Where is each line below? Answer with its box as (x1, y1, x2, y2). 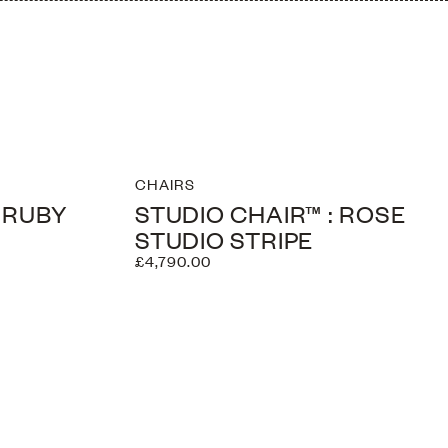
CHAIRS (135, 173, 195, 195)
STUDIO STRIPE (135, 223, 314, 254)
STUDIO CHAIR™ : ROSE (135, 197, 406, 228)
